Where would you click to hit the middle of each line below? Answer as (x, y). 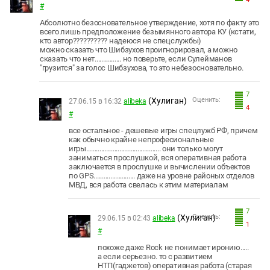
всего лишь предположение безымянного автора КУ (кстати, (148, 31)
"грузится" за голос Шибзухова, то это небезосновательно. (142, 67)
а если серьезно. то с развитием (155, 256)
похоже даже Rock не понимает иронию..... (173, 247)
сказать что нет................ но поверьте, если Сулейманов (136, 58)
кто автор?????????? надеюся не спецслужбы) (121, 40)
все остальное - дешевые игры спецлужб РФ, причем (163, 130)
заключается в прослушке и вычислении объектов (159, 166)
